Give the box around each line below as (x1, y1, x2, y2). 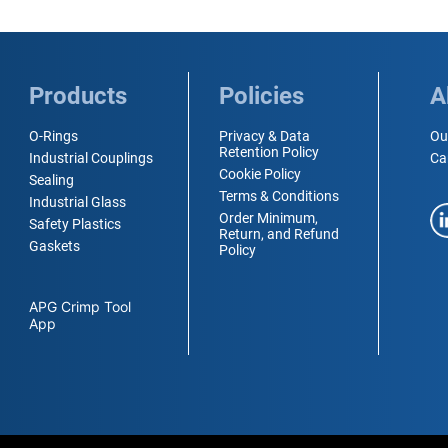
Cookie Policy (219, 166, 302, 182)
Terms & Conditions (219, 188, 340, 204)
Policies (219, 82, 305, 110)
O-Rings (29, 128, 79, 144)
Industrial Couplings (29, 150, 154, 166)
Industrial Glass (29, 194, 127, 210)
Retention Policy (219, 144, 320, 160)
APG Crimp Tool (29, 298, 132, 315)
